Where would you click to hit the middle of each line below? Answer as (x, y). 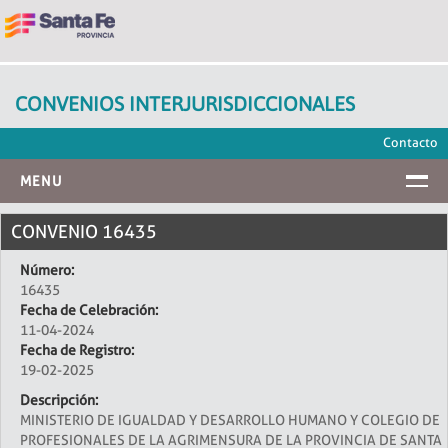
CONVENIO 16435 (84, 231)
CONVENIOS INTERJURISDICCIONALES (185, 103)
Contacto (410, 142)
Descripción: (59, 400)
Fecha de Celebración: (89, 310)
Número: (47, 270)
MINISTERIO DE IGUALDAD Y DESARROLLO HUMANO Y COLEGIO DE (230, 420)
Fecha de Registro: (77, 350)
